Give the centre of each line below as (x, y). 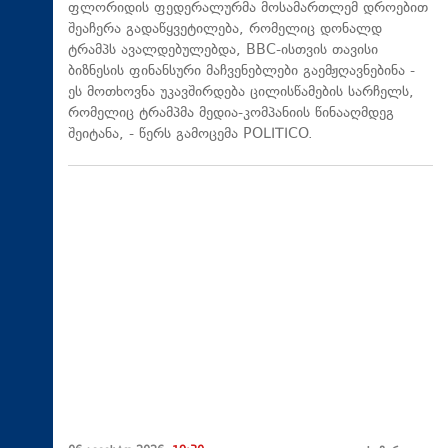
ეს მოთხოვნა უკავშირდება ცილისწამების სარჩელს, (241, 93)
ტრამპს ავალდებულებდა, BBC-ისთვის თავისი (223, 51)
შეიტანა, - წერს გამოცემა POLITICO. (190, 135)
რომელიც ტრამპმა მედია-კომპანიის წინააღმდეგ (231, 114)
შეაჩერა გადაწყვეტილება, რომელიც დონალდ (225, 30)
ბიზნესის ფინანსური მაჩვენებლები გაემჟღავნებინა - (241, 72)
